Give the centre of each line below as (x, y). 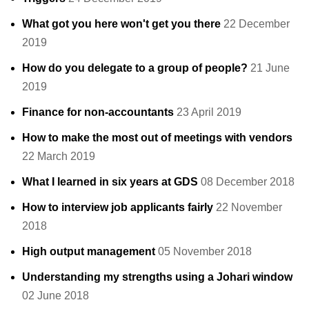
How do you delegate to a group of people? (135, 68)
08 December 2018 (248, 182)
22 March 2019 (59, 157)
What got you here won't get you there (121, 24)
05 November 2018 (205, 252)
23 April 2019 (209, 112)
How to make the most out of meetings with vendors (157, 138)
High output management (89, 252)
